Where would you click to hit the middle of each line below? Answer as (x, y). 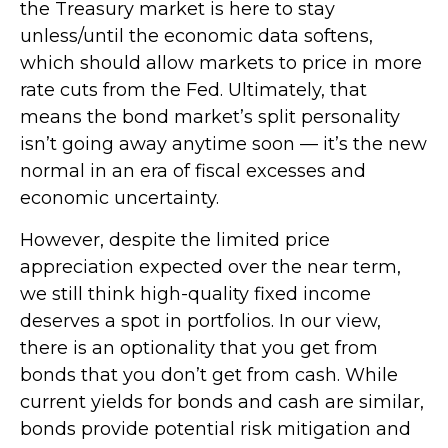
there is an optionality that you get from (199, 347)
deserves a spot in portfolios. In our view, (200, 320)
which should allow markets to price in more (221, 62)
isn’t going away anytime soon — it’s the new (223, 143)
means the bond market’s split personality (210, 116)
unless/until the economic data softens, (196, 35)
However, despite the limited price (175, 239)
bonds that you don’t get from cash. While (209, 374)
